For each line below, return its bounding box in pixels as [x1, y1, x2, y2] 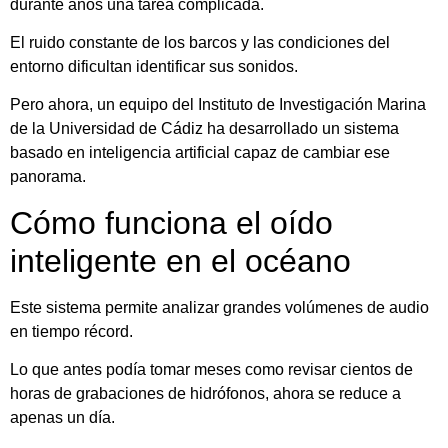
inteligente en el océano [10, 242, 351, 279]
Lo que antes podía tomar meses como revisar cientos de [10, 361, 413, 379]
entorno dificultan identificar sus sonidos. [10, 58, 298, 76]
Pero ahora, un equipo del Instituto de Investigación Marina [10, 96, 426, 114]
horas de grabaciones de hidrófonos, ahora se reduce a [10, 385, 401, 403]
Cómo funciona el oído [10, 204, 333, 241]
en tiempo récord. [10, 322, 133, 340]
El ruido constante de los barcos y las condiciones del [10, 34, 390, 52]
